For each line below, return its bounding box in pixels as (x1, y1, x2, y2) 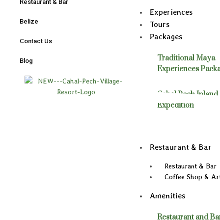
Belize (20, 18, 38, 25)
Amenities (149, 191, 185, 200)
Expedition (157, 100, 194, 110)
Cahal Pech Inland (157, 89, 218, 99)
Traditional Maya (157, 53, 215, 63)
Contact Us (20, 37, 52, 45)
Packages (149, 31, 182, 41)
